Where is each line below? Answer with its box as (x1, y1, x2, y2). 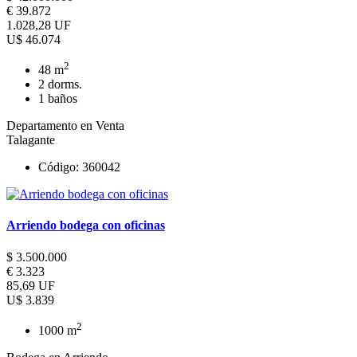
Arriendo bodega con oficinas (6, 218, 165, 233)
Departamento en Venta (6, 119, 124, 133)
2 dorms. (38, 77, 82, 92)
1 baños (38, 92, 77, 106)
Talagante (6, 133, 55, 147)
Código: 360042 (38, 160, 120, 175)
